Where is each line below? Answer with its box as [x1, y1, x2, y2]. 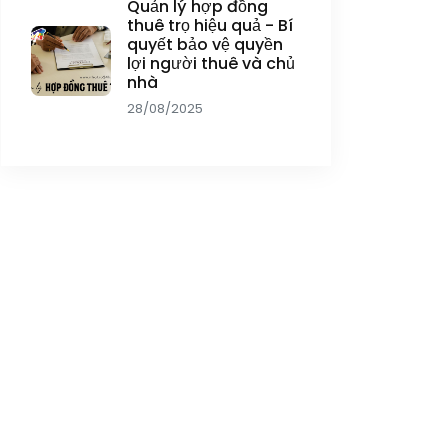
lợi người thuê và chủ [127, 52, 295, 75]
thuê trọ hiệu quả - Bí [127, 14, 293, 37]
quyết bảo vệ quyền [127, 33, 283, 56]
